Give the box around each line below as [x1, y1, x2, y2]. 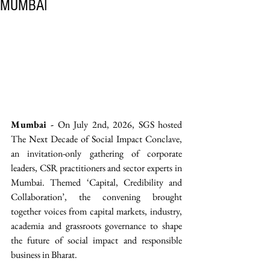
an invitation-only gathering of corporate [11, 147, 182, 160]
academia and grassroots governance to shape [11, 219, 182, 233]
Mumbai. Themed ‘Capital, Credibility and [11, 176, 182, 189]
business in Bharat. [11, 248, 79, 262]
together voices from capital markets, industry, [11, 205, 182, 218]
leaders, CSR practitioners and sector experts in [11, 162, 182, 175]
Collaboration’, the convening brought [11, 190, 182, 204]
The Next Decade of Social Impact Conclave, [11, 133, 182, 146]
